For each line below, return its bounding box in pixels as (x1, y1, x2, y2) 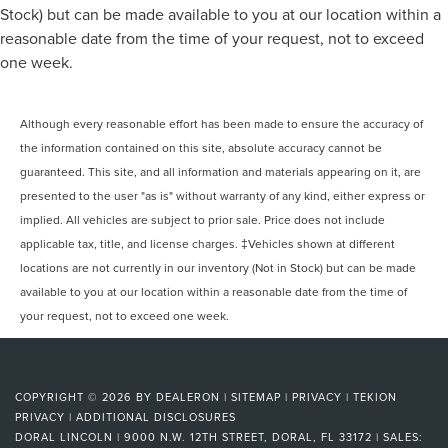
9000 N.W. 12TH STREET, (120, 428, 268, 445)
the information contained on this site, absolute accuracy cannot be (20, 138, 383, 156)
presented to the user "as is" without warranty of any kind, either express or (20, 186, 426, 204)
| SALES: (372, 428, 423, 445)
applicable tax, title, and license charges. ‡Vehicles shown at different (20, 234, 396, 252)
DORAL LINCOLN (15, 428, 113, 445)
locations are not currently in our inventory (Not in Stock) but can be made (20, 258, 417, 276)
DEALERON (156, 388, 220, 405)
